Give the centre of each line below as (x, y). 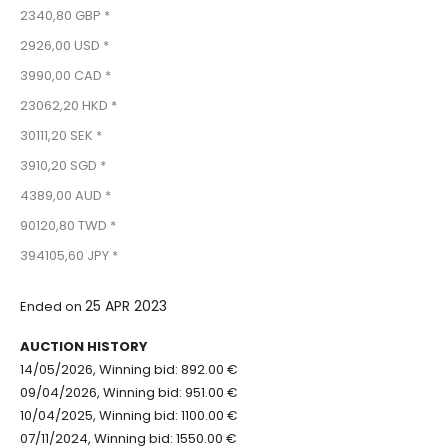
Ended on (52, 307)
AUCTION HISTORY (84, 347)
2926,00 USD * (64, 46)
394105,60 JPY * (69, 256)
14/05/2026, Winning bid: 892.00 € (129, 370)
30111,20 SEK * (61, 136)
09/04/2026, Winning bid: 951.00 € (129, 393)
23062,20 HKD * (68, 106)
